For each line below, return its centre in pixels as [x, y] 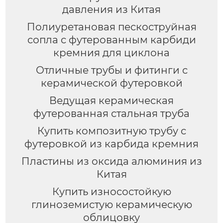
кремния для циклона [111, 53]
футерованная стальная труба [111, 114]
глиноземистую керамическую [111, 204]
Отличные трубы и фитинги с [111, 70]
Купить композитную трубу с [111, 131]
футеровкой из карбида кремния [111, 144]
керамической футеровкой [111, 83]
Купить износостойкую [111, 191]
